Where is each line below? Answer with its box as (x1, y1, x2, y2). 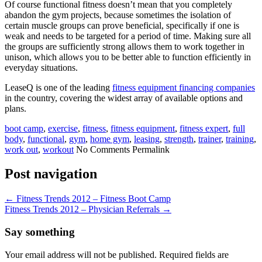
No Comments (76, 144, 130, 154)
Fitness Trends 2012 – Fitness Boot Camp (14, 194, 171, 204)
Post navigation (5, 166, 97, 182)
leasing (134, 133, 160, 144)
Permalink (132, 144, 170, 154)
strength (164, 133, 194, 144)
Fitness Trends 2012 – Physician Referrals (5, 204, 162, 215)
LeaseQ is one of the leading (5, 82, 112, 92)
